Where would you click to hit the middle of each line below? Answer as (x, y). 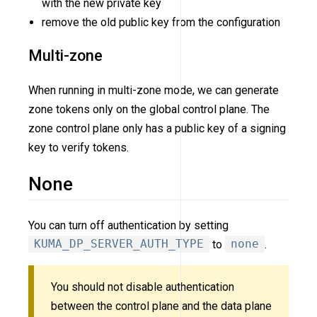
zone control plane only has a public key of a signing (157, 128)
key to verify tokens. (79, 147)
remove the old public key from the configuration (161, 22)
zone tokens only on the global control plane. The (149, 109)
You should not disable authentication (143, 287)
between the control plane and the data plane (161, 306)
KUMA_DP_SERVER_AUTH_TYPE (119, 244)
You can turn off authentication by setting (128, 225)
